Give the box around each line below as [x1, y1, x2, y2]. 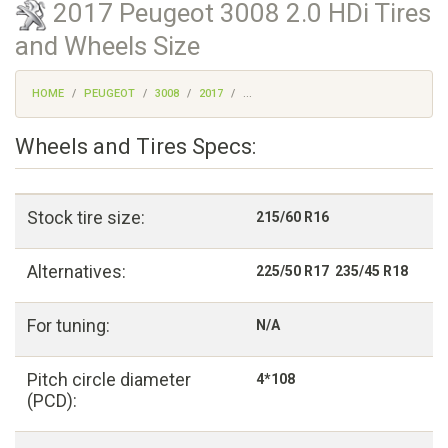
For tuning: [27, 315, 110, 337]
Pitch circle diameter [27, 369, 191, 391]
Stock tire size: [27, 207, 145, 229]
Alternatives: [27, 261, 126, 283]
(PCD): [27, 390, 77, 412]
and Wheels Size [15, 31, 200, 62]
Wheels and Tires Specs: [15, 134, 256, 160]
